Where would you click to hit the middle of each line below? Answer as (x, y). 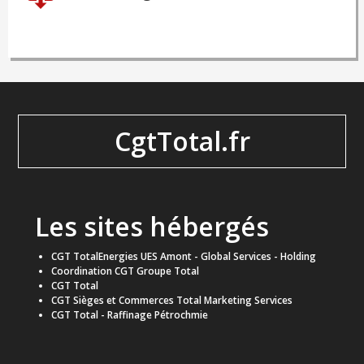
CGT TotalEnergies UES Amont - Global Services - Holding (183, 256)
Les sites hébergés (152, 226)
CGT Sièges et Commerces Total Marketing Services (171, 300)
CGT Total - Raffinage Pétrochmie (129, 315)
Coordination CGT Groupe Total (125, 271)
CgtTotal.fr (182, 141)
